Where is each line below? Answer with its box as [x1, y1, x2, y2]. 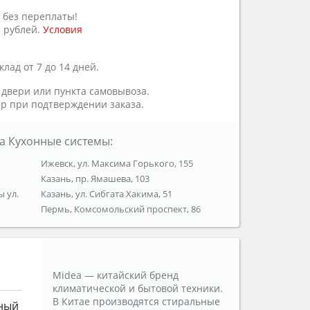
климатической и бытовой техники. [53, 282, 223, 295]
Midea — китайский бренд [53, 268, 179, 282]
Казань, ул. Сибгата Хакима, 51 [41, 188, 173, 201]
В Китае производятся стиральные [53, 295, 220, 309]
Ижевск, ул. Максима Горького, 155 [41, 157, 194, 170]
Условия [43, 23, 82, 37]
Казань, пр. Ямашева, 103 [41, 172, 150, 185]
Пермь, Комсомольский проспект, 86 [41, 203, 201, 216]
